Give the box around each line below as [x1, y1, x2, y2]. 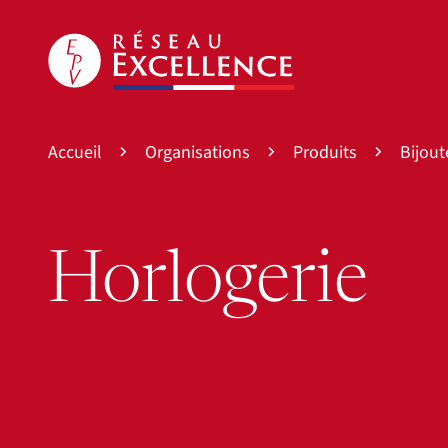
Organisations [145, 139, 250, 165]
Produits [293, 139, 357, 165]
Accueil [48, 139, 102, 165]
